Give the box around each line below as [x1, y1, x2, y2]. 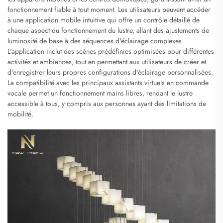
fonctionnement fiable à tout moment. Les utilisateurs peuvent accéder [7, 4, 211, 15]
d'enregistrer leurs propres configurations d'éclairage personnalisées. [7, 67, 213, 78]
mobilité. [7, 109, 33, 119]
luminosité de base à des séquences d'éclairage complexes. [7, 36, 184, 46]
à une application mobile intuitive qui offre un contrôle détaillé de [7, 15, 200, 25]
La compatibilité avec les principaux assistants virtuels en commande [7, 78, 209, 88]
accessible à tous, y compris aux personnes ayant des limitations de [7, 99, 206, 109]
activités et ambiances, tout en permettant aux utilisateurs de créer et [7, 57, 206, 67]
